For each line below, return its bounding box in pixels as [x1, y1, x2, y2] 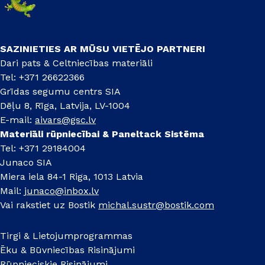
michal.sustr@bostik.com [98, 199, 214, 211]
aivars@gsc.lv [35, 114, 96, 126]
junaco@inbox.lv [24, 185, 99, 197]
